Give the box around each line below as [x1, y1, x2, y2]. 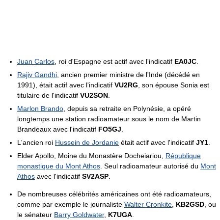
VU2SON [80, 91, 108, 99]
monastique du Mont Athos [17, 162, 100, 170]
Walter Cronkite [124, 200, 172, 208]
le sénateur [17, 210, 54, 219]
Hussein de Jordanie [55, 138, 119, 146]
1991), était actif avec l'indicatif [17, 81, 114, 89]
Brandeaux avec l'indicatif [17, 125, 98, 133]
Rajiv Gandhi [17, 70, 57, 79]
